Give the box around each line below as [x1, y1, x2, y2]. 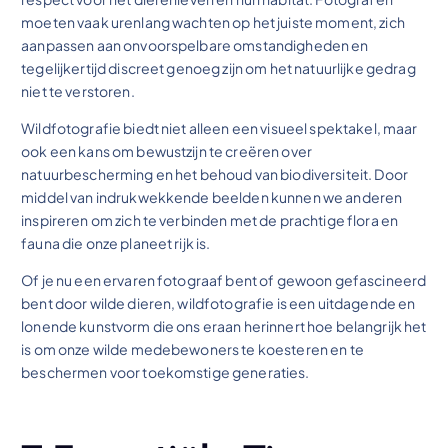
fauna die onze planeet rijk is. [21, 233, 211, 252]
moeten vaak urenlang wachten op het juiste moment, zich [21, 12, 405, 31]
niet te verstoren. [21, 81, 135, 100]
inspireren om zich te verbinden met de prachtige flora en [21, 210, 399, 229]
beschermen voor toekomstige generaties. [21, 363, 310, 381]
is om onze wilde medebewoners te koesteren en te [21, 340, 364, 358]
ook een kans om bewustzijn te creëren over [21, 141, 313, 160]
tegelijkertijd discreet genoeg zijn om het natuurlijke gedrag [21, 58, 416, 77]
